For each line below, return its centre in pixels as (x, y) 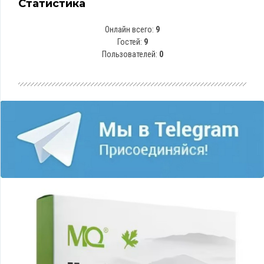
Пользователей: (130, 54)
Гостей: (130, 42)
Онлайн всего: (130, 29)
